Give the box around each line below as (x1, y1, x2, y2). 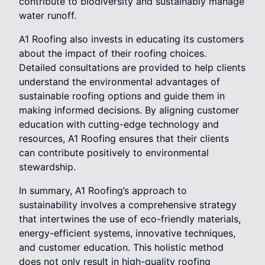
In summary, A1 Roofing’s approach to (19, 185, 187, 197)
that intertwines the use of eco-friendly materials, (19, 213, 241, 225)
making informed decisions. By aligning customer (19, 104, 239, 117)
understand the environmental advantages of (19, 76, 220, 88)
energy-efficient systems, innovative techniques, (19, 227, 235, 240)
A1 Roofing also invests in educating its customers (19, 33, 244, 46)
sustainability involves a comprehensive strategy (19, 199, 237, 211)
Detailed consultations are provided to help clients (19, 62, 245, 74)
